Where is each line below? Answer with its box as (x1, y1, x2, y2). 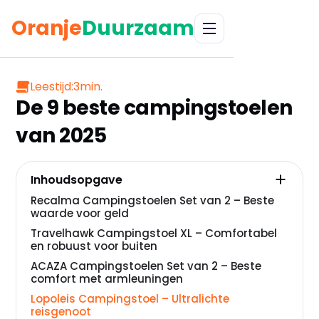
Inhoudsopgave (31, 171, 123, 188)
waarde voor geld (31, 206, 130, 221)
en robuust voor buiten (31, 239, 158, 253)
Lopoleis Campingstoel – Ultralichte (31, 291, 230, 306)
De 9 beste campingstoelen (16, 94, 293, 122)
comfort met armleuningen (31, 271, 184, 286)
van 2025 (16, 122, 107, 150)
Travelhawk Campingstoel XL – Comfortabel (31, 226, 278, 241)
